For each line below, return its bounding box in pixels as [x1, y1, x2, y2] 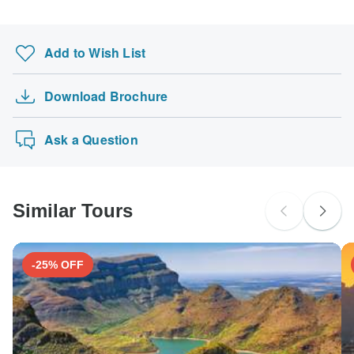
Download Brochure [44, 86, 168, 105]
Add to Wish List [44, 43, 146, 62]
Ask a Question [44, 130, 138, 149]
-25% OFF [32, 258, 84, 271]
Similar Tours [13, 199, 133, 221]
